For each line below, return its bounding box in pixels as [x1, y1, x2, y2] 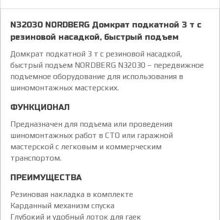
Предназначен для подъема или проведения [10, 119, 172, 129]
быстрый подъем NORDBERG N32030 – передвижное [10, 60, 204, 70]
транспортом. [10, 153, 61, 163]
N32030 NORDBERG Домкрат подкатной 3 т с [10, 20, 201, 29]
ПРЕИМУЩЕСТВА [10, 172, 82, 182]
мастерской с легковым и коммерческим [10, 141, 162, 151]
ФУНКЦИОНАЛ [10, 102, 70, 112]
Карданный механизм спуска [10, 200, 114, 210]
